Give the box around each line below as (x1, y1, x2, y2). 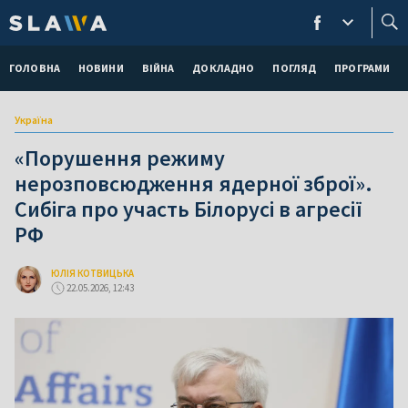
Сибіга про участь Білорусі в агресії (15, 195, 362, 223)
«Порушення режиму (15, 144, 225, 172)
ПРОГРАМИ (334, 61, 391, 75)
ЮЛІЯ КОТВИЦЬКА (51, 267, 134, 280)
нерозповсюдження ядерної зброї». (15, 169, 372, 198)
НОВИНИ (77, 61, 124, 75)
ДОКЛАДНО (192, 61, 255, 75)
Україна (15, 113, 53, 127)
